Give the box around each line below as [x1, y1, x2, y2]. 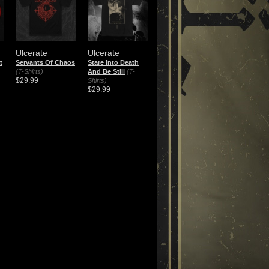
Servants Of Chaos [16, 59, 75, 66]
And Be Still [88, 68, 125, 75]
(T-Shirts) [16, 68, 43, 75]
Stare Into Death [88, 59, 139, 66]
